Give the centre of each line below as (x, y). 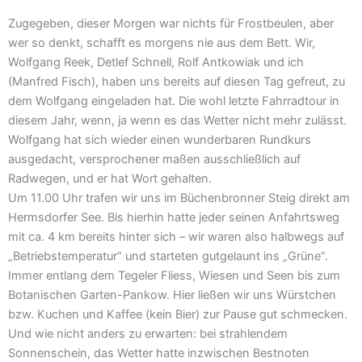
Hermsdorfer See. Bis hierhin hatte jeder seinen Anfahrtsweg (174, 218)
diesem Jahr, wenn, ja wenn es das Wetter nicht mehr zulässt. (177, 121)
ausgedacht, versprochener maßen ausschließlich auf (154, 160)
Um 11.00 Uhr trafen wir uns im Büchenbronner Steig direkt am (179, 198)
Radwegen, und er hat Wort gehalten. (110, 179)
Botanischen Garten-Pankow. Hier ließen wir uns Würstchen (172, 295)
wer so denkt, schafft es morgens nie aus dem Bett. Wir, (162, 43)
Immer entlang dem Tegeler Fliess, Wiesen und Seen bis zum (174, 276)
